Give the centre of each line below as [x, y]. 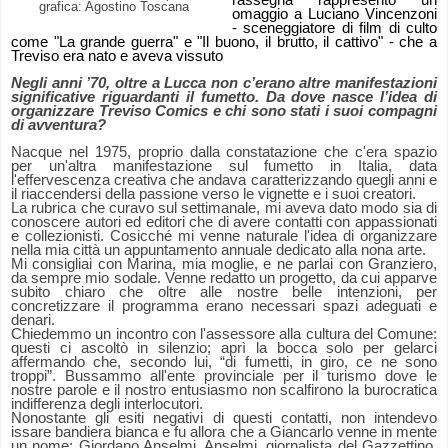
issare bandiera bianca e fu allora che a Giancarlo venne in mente [224, 432]
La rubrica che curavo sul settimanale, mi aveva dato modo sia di [224, 208]
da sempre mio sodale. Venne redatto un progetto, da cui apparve [224, 278]
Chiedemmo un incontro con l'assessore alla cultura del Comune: [224, 334]
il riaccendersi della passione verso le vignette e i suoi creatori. [213, 194]
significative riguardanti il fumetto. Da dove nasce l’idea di [224, 97]
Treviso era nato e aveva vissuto [117, 56]
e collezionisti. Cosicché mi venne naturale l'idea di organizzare [224, 236]
